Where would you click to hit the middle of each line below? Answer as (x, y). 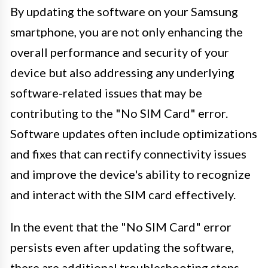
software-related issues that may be (106, 92)
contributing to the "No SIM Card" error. (119, 113)
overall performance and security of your (120, 52)
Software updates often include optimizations (134, 133)
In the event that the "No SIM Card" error (121, 226)
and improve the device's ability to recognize (130, 174)
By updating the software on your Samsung (124, 11)
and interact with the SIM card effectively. (123, 194)
